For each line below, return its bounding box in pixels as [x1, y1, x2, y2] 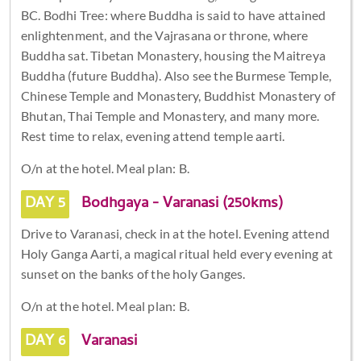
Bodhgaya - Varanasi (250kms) [77, 191, 283, 217]
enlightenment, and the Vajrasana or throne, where [20, 27, 309, 43]
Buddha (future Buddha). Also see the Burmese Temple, [20, 67, 332, 83]
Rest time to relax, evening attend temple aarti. [20, 127, 285, 143]
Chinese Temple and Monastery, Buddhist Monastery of [20, 87, 335, 103]
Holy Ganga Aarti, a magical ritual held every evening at [20, 245, 333, 261]
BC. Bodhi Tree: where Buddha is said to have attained [20, 6, 326, 23]
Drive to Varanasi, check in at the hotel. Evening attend [20, 225, 330, 241]
